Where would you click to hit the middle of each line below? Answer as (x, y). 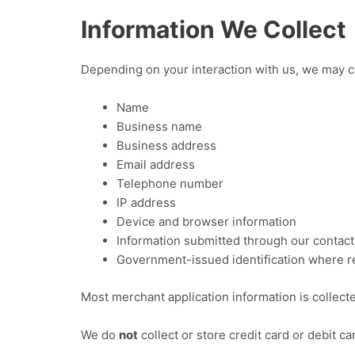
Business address (166, 145)
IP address (146, 202)
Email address (156, 164)
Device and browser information (206, 221)
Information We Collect (214, 29)
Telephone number (170, 183)
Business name (159, 126)
